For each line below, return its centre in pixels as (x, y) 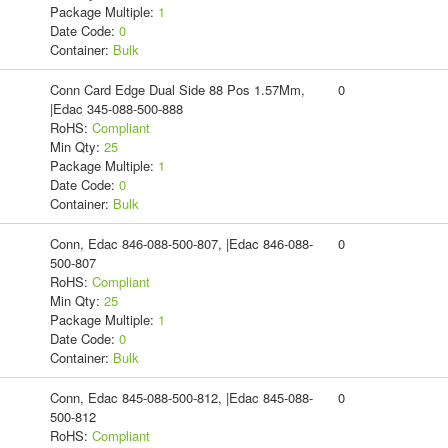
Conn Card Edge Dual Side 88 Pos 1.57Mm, (177, 89)
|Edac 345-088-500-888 (116, 108)
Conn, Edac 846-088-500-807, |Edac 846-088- (181, 243)
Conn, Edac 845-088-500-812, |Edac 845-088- (181, 397)
